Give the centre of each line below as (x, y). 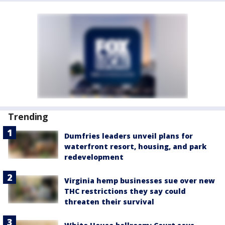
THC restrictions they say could (125, 191)
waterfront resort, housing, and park (135, 146)
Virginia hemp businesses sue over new (140, 181)
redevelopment (94, 157)
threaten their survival (109, 202)
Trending (28, 117)
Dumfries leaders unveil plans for (129, 136)
